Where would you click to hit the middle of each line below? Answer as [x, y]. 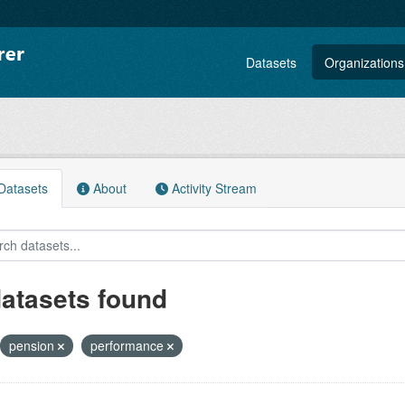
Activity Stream [212, 188]
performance [128, 345]
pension [33, 345]
